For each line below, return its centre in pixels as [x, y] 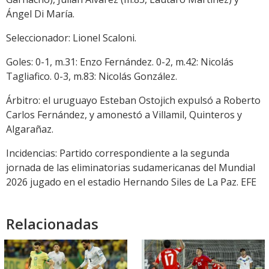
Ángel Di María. [40, 14]
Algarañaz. [30, 129]
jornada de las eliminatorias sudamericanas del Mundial [131, 168]
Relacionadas [52, 224]
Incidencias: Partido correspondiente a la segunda [118, 153]
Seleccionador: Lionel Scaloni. [71, 38]
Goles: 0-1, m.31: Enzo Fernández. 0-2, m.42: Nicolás [120, 62]
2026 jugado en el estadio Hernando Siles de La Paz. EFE [131, 182]
